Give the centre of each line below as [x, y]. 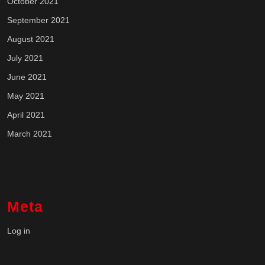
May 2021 [26, 96]
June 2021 [27, 77]
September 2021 [38, 20]
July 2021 [25, 58]
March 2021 [30, 133]
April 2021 [26, 114]
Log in [19, 230]
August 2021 [31, 39]
